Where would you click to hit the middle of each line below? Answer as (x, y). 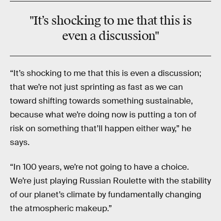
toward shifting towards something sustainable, (101, 101)
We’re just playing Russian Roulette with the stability (110, 181)
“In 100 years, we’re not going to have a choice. (99, 167)
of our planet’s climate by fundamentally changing (106, 194)
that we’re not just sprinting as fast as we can (96, 87)
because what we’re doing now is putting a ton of (103, 115)
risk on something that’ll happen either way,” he (101, 129)
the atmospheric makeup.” (61, 208)
